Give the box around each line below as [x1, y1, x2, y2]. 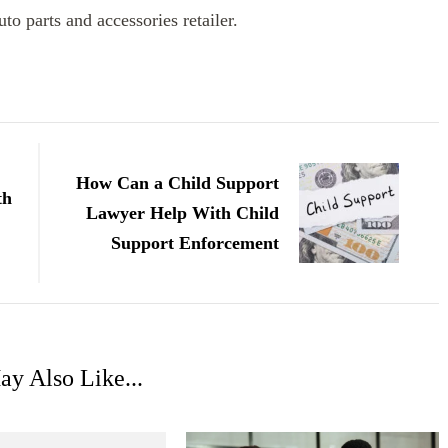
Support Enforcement [111, 233, 279, 254]
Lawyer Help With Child [86, 203, 279, 224]
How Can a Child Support [76, 173, 279, 194]
